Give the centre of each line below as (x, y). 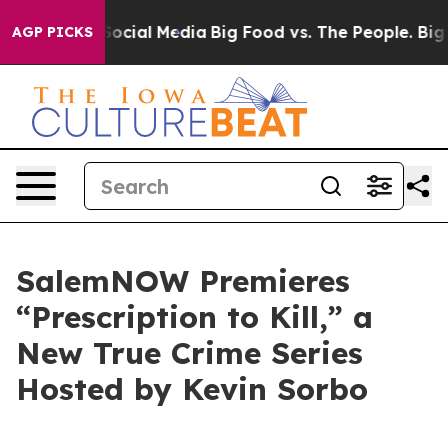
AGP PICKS (52, 32)
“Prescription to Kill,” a (194, 317)
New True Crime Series (189, 353)
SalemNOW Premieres (183, 281)
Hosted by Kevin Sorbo (192, 389)
